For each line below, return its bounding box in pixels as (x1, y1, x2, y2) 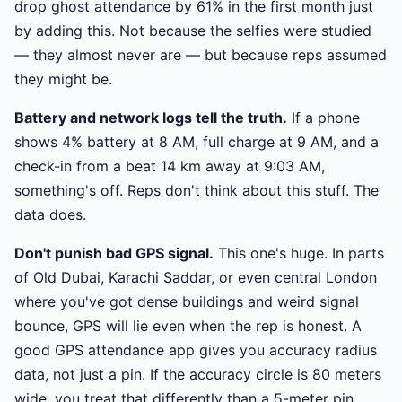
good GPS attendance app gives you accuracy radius (14, 341, 377, 359)
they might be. (14, 70, 112, 88)
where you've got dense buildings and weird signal (14, 293, 359, 310)
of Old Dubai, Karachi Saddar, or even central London (14, 268, 377, 286)
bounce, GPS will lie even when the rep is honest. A (14, 317, 362, 335)
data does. (14, 205, 86, 223)
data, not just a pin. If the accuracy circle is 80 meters (14, 365, 381, 383)
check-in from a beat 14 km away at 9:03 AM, (14, 157, 325, 175)
